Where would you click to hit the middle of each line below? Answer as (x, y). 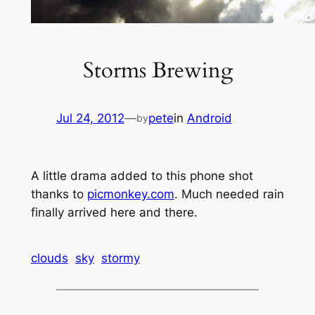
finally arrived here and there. (114, 213)
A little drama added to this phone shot (142, 176)
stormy (120, 258)
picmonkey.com (130, 194)
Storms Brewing (157, 70)
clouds (49, 258)
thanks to (59, 194)
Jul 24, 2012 (90, 118)
